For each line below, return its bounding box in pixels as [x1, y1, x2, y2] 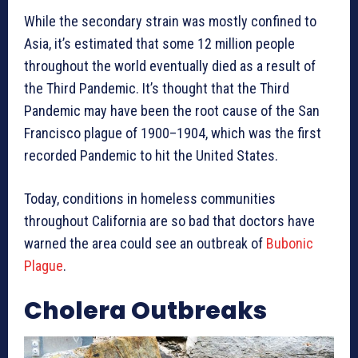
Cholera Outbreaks [24, 293, 267, 328]
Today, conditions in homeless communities [24, 189, 276, 207]
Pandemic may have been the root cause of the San [24, 101, 320, 119]
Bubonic [266, 234, 313, 252]
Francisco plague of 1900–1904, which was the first [24, 124, 321, 141]
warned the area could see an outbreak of [24, 234, 266, 252]
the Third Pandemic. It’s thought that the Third [24, 79, 289, 97]
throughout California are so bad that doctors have [24, 212, 315, 229]
